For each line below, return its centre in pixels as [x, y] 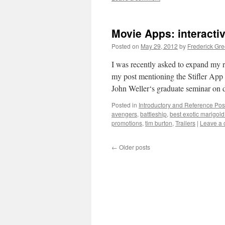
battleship [153, 114]
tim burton [159, 123]
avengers [124, 114]
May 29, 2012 [159, 46]
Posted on [125, 46]
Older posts [134, 147]
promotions [127, 123]
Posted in [124, 105]
